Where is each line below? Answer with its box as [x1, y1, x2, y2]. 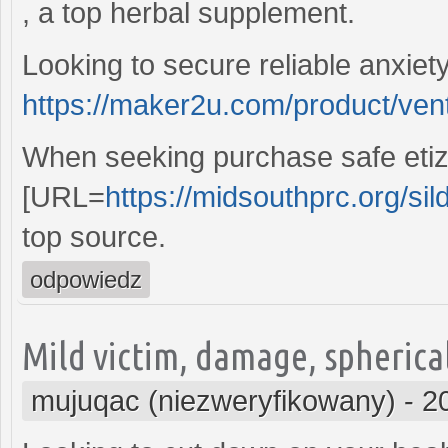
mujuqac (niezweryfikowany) [31, 384, 396, 417]
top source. [22, 220, 166, 253]
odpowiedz [30, 265, 142, 293]
